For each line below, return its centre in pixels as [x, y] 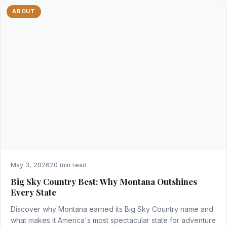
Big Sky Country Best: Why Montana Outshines [104, 182]
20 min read [68, 165]
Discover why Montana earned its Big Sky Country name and [112, 209]
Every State [33, 192]
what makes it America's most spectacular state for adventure [113, 220]
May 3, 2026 [30, 165]
